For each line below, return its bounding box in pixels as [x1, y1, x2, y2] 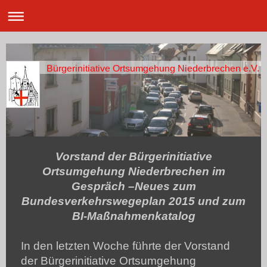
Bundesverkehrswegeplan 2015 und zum [21, 194, 246, 207]
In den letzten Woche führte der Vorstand [21, 239, 230, 252]
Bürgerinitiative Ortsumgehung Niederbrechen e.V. [46, 63, 259, 73]
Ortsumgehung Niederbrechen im [42, 164, 225, 178]
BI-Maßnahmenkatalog [72, 209, 195, 222]
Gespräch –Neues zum [71, 179, 196, 193]
